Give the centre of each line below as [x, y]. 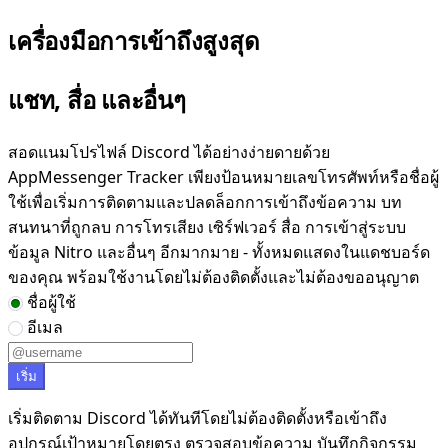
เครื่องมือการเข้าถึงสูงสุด [134, 40]
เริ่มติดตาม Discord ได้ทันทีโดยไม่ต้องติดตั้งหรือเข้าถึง [197, 417]
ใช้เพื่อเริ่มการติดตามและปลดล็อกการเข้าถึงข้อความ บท [205, 201]
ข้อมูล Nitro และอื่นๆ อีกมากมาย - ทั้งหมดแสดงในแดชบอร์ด [219, 251]
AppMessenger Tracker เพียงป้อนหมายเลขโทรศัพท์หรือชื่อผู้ [223, 176]
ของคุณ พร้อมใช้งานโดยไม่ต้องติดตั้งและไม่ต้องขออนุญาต [213, 276]
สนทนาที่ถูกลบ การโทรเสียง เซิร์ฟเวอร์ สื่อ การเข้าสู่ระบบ [207, 226]
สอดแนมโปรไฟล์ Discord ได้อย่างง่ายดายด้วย [169, 151]
